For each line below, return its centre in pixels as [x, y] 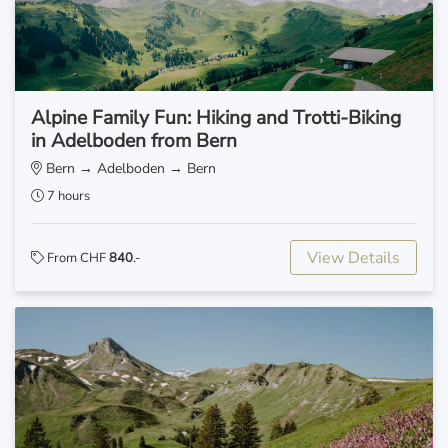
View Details [353, 257]
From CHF [76, 257]
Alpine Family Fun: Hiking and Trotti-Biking [216, 117]
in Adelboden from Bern [134, 140]
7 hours [67, 195]
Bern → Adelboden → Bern [129, 168]
